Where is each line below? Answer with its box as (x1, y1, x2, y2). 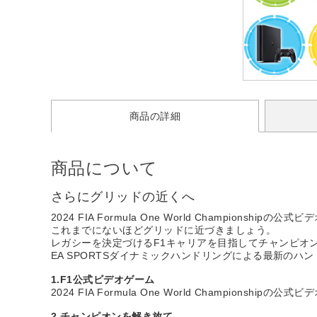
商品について (51, 158, 158, 178)
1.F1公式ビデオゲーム (51, 273, 155, 285)
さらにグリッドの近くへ (51, 189, 195, 204)
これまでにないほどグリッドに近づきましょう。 (51, 224, 277, 236)
